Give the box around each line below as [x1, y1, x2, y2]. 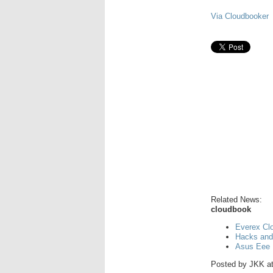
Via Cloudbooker [211, 11, 269, 21]
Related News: [211, 194, 262, 204]
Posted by [211, 259, 249, 269]
